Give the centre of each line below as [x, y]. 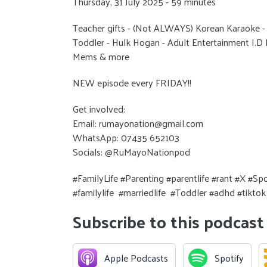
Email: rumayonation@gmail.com [138, 123]
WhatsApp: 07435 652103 [126, 137]
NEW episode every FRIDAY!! [132, 82]
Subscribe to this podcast [168, 221]
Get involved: [99, 108]
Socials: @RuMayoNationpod [131, 151]
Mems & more [101, 56]
